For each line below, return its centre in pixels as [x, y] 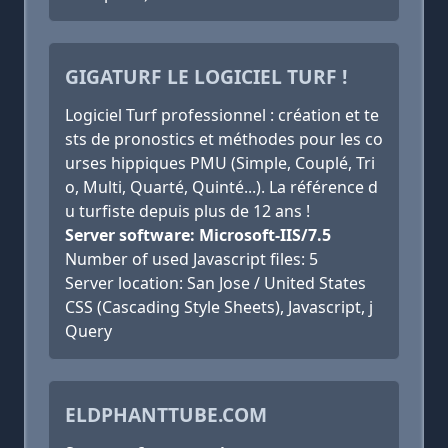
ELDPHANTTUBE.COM [166, 414]
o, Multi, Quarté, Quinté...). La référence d [221, 187]
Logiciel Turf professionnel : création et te [222, 115]
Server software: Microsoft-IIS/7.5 [198, 235]
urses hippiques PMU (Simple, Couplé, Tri [220, 163]
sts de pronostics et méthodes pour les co [224, 139]
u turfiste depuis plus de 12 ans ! [187, 211]
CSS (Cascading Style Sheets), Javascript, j [219, 307]
